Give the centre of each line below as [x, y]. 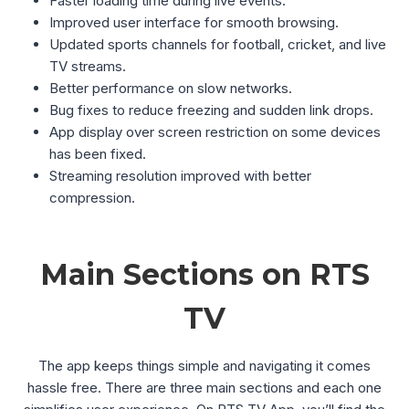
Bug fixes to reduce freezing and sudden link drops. [211, 110]
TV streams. [88, 66]
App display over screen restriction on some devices [215, 132]
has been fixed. [98, 154]
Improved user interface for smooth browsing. [194, 22]
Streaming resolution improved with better [180, 176]
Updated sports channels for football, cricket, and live [218, 44]
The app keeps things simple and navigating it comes [204, 366]
